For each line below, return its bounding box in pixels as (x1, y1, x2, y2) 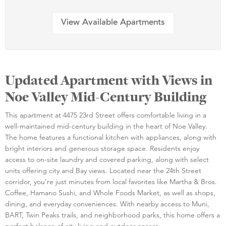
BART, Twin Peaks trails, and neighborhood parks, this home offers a (5, 210, 220, 219)
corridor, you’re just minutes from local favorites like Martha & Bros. (5, 177, 217, 186)
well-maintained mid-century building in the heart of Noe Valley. (5, 121, 207, 131)
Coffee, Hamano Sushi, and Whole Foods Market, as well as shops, (5, 188, 215, 197)
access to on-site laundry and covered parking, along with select (5, 154, 209, 164)
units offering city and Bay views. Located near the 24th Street (5, 165, 201, 175)
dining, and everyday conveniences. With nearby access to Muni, (5, 199, 209, 208)
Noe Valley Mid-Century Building (5, 87, 206, 106)
